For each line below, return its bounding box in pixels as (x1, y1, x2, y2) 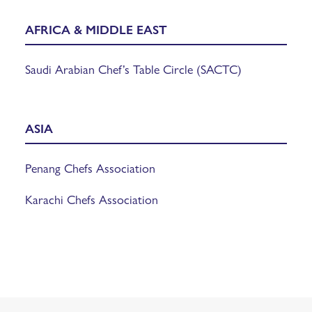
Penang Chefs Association (25, 158, 155, 176)
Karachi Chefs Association (25, 189, 158, 208)
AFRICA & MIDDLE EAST (25, 19, 167, 38)
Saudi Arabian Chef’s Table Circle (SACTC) (25, 59, 242, 77)
